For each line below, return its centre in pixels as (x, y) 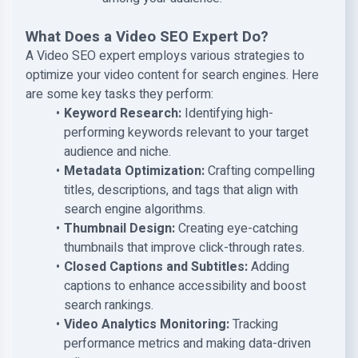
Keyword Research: (122, 113)
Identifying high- (227, 113)
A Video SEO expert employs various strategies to (165, 56)
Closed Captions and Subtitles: (155, 267)
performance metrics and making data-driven (187, 344)
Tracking (253, 324)
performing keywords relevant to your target (186, 133)
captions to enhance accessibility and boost (185, 286)
